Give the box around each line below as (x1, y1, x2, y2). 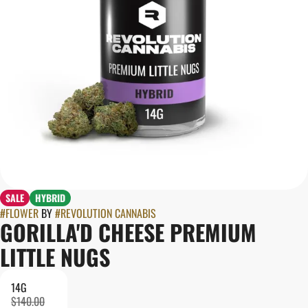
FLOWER (5, 205, 38, 221)
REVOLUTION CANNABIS (60, 205, 156, 221)
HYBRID (35, 190, 65, 205)
